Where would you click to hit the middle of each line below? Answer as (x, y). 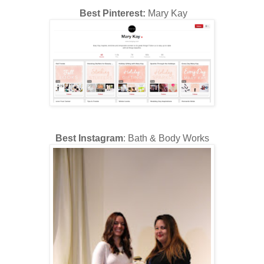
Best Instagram (89, 138)
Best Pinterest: (111, 13)
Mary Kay (166, 13)
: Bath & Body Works (166, 138)
